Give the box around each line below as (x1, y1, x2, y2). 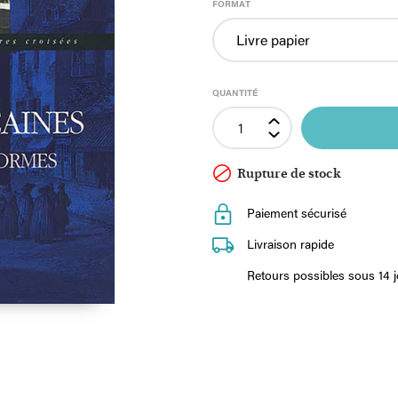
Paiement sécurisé (247, 204, 346, 221)
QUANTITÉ (212, 86, 258, 99)
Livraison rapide (247, 235, 334, 252)
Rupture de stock (235, 167, 341, 180)
